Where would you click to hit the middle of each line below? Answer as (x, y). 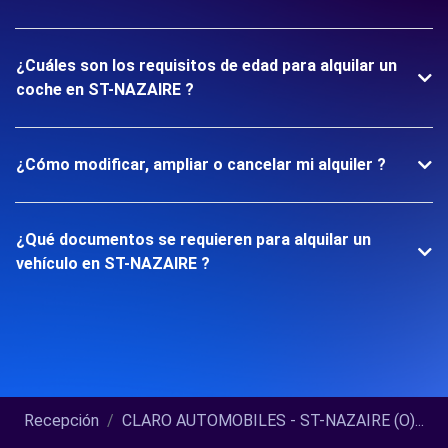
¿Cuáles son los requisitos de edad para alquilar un (206, 65)
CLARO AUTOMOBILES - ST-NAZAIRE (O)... (273, 420)
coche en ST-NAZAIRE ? (105, 89)
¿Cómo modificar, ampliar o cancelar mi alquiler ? (201, 164)
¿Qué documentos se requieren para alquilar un (193, 239)
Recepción (61, 420)
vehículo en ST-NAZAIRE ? (113, 263)
